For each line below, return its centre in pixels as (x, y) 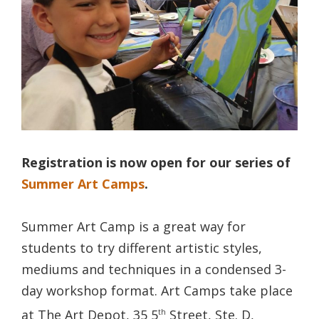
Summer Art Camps (83, 183)
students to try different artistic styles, (142, 247)
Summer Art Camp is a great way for (134, 226)
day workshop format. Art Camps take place (157, 290)
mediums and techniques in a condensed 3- (154, 269)
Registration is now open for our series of (156, 162)
